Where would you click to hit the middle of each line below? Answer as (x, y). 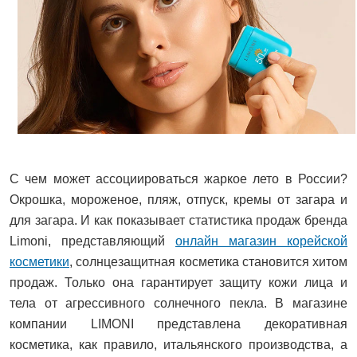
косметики (39, 262)
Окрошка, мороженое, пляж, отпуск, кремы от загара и (178, 200)
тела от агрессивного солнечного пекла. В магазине (178, 304)
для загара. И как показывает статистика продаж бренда (178, 221)
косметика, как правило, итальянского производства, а (178, 345)
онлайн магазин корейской (261, 241)
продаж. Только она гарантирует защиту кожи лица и (178, 283)
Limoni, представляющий (92, 241)
